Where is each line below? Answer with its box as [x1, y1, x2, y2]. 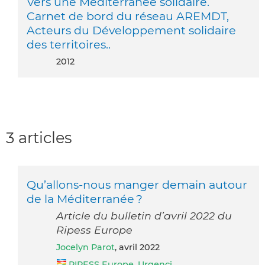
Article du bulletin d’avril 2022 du [56, 209, 232, 222]
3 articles [6, 128, 72, 147]
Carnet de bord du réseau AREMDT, [27, 8, 229, 23]
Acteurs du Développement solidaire [27, 22, 236, 37]
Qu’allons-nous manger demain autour [27, 177, 247, 192]
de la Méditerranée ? [27, 191, 143, 206]
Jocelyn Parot [60, 241, 115, 253]
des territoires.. [27, 37, 111, 51]
